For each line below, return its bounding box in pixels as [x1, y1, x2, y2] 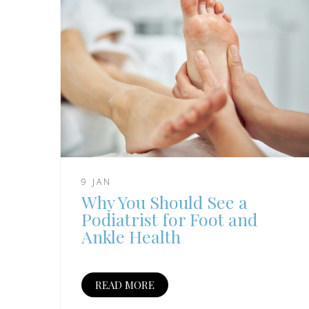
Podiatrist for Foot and [81, 207, 257, 230]
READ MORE [95, 277, 154, 292]
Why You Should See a [81, 190, 248, 213]
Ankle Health [81, 224, 181, 248]
